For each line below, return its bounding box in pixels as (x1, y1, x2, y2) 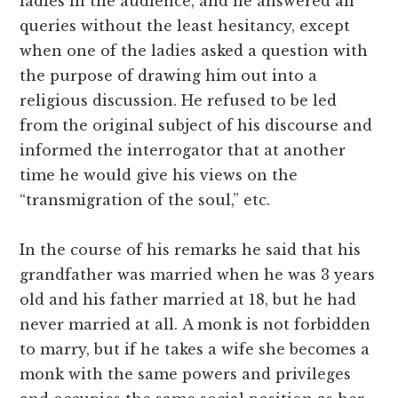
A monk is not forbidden (182, 315, 371, 334)
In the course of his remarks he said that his (20, 241, 362, 259)
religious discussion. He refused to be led (20, 92, 338, 110)
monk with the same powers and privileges (20, 365, 352, 384)
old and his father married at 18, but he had (20, 291, 357, 309)
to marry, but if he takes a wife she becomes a (20, 340, 370, 359)
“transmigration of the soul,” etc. (20, 191, 271, 210)
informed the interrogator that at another (20, 141, 346, 160)
